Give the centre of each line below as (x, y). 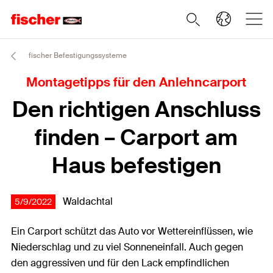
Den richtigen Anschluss (136, 110)
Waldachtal (88, 201)
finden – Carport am (136, 138)
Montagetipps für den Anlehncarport (136, 82)
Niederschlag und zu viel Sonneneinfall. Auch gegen (127, 247)
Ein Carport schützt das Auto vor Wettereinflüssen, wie (132, 231)
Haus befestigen (136, 166)
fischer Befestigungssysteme (77, 56)
